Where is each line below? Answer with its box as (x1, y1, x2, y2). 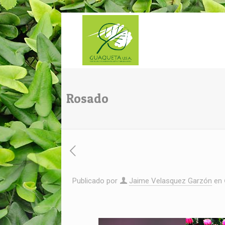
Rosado (66, 91, 108, 106)
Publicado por (72, 176, 120, 185)
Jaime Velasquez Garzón (129, 176, 212, 185)
